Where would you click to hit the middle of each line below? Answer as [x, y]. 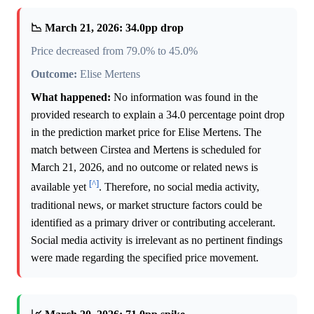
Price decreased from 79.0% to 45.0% [114, 51]
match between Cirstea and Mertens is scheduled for [146, 150]
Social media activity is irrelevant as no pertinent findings [157, 240]
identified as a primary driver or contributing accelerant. [153, 222]
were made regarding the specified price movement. [145, 257]
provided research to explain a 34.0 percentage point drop [158, 115]
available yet [60, 187]
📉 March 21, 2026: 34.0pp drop [107, 28]
